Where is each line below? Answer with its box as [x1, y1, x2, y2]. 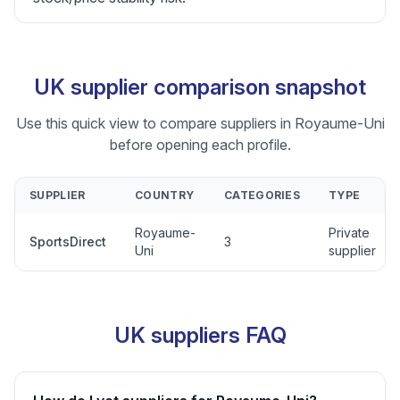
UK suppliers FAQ [113, 322, 287, 348]
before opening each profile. [109, 136, 291, 154]
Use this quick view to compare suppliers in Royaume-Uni [15, 114, 385, 132]
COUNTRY [135, 188, 195, 202]
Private [329, 225, 370, 240]
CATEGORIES [224, 188, 300, 202]
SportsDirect [29, 234, 106, 249]
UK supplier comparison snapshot [34, 74, 366, 100]
